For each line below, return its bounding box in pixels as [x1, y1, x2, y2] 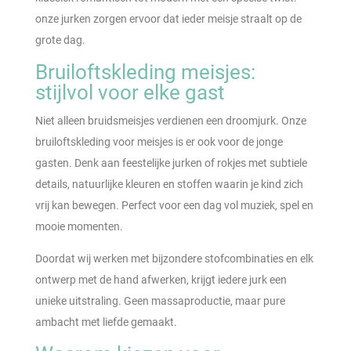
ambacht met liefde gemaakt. [34, 315, 177, 328]
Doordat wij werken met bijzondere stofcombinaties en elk [34, 251, 313, 265]
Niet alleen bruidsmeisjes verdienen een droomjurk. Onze [34, 114, 306, 127]
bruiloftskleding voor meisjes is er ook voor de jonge [34, 135, 283, 148]
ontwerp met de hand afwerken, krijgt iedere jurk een [34, 273, 287, 286]
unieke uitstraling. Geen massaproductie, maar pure [34, 294, 285, 307]
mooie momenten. [34, 219, 123, 233]
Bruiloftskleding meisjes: [34, 60, 255, 84]
